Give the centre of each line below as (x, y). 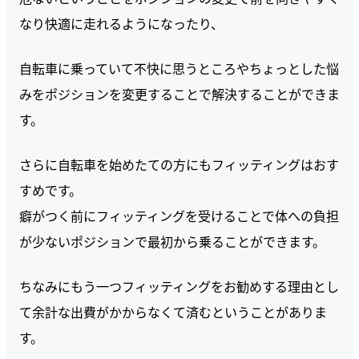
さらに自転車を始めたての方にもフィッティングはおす (179, 164)
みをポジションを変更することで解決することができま (179, 94)
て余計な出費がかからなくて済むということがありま (173, 312)
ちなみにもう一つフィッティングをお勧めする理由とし (179, 286)
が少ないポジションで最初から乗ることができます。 (172, 241)
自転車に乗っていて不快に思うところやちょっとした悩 (179, 68)
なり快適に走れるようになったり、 (121, 23)
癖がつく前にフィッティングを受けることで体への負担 (179, 216)
